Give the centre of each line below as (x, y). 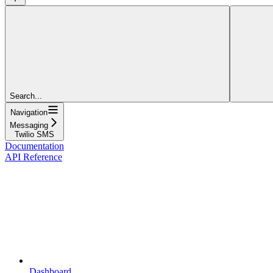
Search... (26, 96)
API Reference (34, 157)
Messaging (29, 125)
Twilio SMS (34, 134)
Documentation (34, 146)
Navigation (29, 112)
